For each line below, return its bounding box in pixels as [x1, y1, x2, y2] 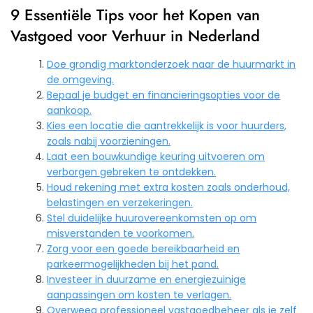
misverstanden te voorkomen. [47, 226, 195, 241]
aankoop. [47, 103, 92, 118]
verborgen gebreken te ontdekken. [47, 165, 217, 180]
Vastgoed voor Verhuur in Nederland [10, 24, 260, 48]
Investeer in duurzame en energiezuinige [47, 272, 247, 287]
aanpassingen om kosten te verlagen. [47, 288, 232, 303]
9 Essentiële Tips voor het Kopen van [10, 3, 260, 27]
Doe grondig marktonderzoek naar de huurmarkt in [47, 57, 296, 72]
